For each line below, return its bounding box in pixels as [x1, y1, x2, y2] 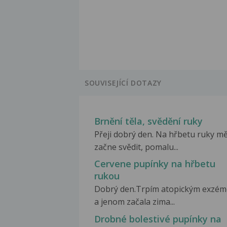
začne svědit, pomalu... [94, 141, 178, 153]
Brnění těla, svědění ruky [94, 115, 203, 128]
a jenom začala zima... [94, 196, 175, 208]
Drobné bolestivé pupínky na [94, 212, 221, 225]
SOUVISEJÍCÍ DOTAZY [85, 78, 162, 88]
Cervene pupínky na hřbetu [94, 158, 215, 170]
